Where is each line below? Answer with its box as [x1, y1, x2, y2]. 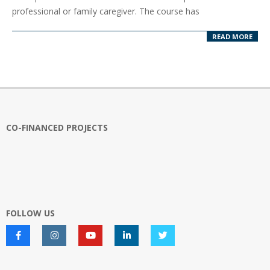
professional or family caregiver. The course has [12, 5, 199, 17]
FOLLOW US [6, 207, 55, 219]
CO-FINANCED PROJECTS [6, 121, 108, 133]
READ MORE [212, 31, 253, 41]
